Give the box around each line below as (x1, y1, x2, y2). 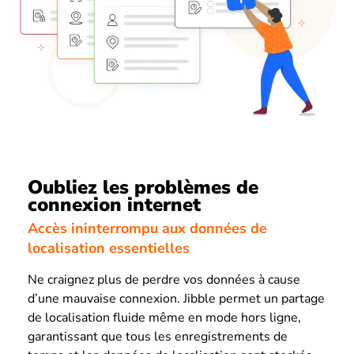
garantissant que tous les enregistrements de (28, 328, 288, 346)
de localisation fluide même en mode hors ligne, (28, 309, 301, 327)
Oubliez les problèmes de (28, 174, 258, 200)
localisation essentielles (28, 239, 190, 258)
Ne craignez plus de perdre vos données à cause (28, 271, 300, 289)
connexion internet (28, 191, 201, 217)
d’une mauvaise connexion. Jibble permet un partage (28, 290, 325, 308)
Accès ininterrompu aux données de (28, 219, 267, 239)
